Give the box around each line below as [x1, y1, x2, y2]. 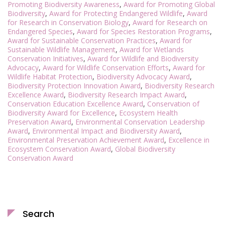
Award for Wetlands [120, 44, 184, 54]
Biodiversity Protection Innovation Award [8, 80, 141, 90]
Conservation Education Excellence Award [8, 98, 143, 108]
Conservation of [147, 98, 199, 108]
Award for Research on [133, 17, 207, 27]
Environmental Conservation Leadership [75, 117, 205, 127]
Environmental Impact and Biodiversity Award [32, 126, 180, 136]
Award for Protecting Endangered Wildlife [49, 8, 183, 18]
